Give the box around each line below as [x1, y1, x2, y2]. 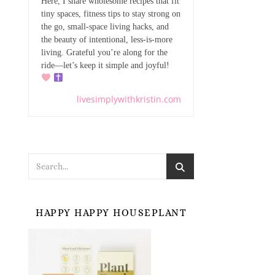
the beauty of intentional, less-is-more [41, 35, 172, 44]
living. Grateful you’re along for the [41, 48, 168, 57]
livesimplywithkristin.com [77, 93, 181, 105]
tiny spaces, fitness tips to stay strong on [41, 9, 180, 18]
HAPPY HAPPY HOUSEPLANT [36, 207, 187, 219]
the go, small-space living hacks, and [41, 22, 169, 31]
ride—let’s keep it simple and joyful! [41, 61, 172, 70]
